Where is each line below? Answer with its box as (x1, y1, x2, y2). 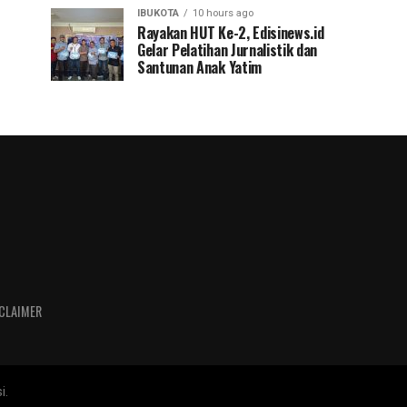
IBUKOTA (137, 7, 179, 19)
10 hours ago (193, 7, 253, 19)
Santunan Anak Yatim (137, 56, 262, 78)
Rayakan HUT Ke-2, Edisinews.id (137, 22, 324, 44)
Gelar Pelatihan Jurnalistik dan (137, 39, 318, 61)
